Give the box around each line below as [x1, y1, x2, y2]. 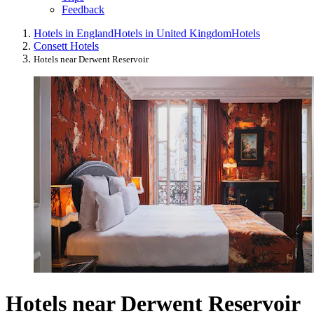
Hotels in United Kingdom [114, 27, 231, 40]
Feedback [62, 4, 104, 16]
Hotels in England [34, 27, 114, 40]
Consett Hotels [34, 40, 99, 53]
